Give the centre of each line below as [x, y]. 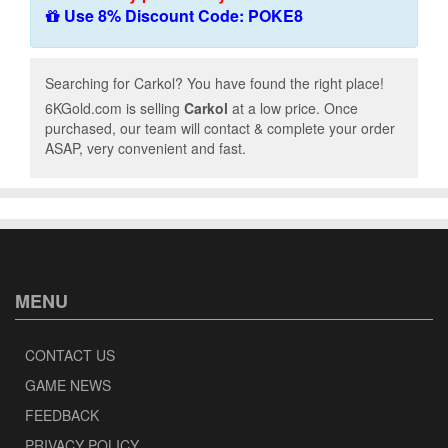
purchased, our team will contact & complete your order [220, 128]
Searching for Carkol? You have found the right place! [214, 83]
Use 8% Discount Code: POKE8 [181, 15]
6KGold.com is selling [114, 108]
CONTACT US [70, 355]
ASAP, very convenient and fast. [145, 148]
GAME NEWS [68, 385]
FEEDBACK [62, 415]
